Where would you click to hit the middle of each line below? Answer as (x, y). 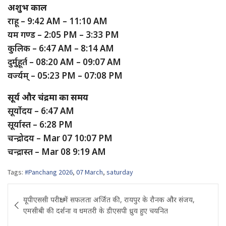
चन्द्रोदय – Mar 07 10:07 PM (60, 138)
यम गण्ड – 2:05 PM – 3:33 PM (63, 34)
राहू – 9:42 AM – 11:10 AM (58, 21)
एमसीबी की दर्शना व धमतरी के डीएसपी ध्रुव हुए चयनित (96, 210)
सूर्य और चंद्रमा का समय (48, 97)
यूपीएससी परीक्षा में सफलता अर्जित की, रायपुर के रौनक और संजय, (109, 199)
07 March (90, 172)
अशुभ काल (27, 7)
